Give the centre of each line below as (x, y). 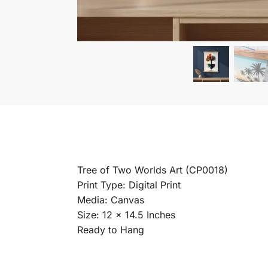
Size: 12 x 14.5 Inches (126, 214)
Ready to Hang (110, 229)
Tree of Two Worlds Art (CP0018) (152, 170)
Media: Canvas (110, 200)
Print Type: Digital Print (129, 185)
